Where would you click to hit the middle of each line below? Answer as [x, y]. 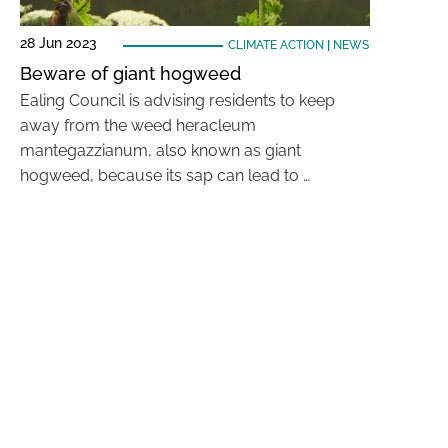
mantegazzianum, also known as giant [160, 150]
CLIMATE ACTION [275, 45]
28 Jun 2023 [58, 43]
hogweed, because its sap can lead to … [165, 175]
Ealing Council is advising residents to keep [177, 100]
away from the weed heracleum [138, 125]
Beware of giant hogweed [130, 73]
